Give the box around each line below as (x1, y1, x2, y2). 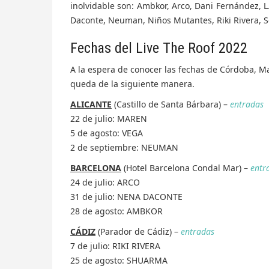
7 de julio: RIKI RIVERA (70, 240, 160, 252)
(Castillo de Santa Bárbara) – (112, 98, 230, 110)
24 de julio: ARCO (70, 177, 140, 189)
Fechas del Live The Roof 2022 (70, 40, 247, 57)
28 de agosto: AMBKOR (70, 205, 163, 217)
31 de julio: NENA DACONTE (70, 191, 183, 203)
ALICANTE (70, 98, 112, 110)
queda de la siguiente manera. (70, 78, 195, 90)
